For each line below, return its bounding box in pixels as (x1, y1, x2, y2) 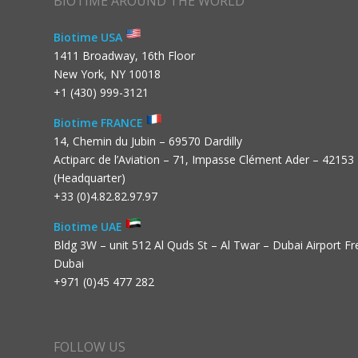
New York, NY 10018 (54, 66, 161, 82)
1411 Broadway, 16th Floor (54, 47, 195, 63)
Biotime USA (54, 29, 125, 45)
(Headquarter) (54, 169, 125, 185)
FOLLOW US (54, 337, 125, 356)
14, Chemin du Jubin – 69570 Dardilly (54, 133, 242, 149)
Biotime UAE (54, 218, 125, 234)
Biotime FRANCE (54, 114, 146, 130)
